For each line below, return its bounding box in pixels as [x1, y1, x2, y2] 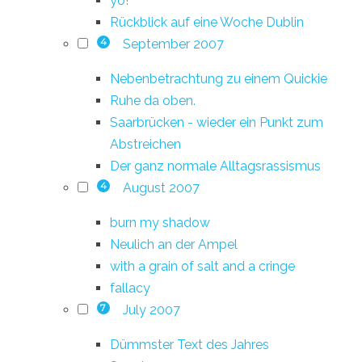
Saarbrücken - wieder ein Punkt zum [110, 114, 323, 130]
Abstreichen [110, 136, 181, 152]
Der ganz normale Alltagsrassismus [110, 158, 321, 174]
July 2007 [122, 301, 180, 318]
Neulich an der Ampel [110, 236, 238, 252]
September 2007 [122, 36, 224, 52]
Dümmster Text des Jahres [110, 336, 269, 352]
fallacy [110, 280, 150, 296]
